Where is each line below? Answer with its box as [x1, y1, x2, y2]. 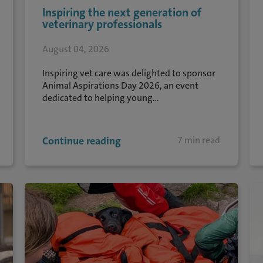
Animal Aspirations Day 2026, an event [42, 79, 199, 92]
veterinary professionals [42, 16, 163, 32]
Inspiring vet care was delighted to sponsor [42, 67, 216, 79]
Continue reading [42, 134, 122, 148]
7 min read [177, 134, 220, 146]
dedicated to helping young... [42, 92, 160, 104]
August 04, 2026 [42, 43, 110, 55]
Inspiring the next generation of [42, 5, 202, 20]
